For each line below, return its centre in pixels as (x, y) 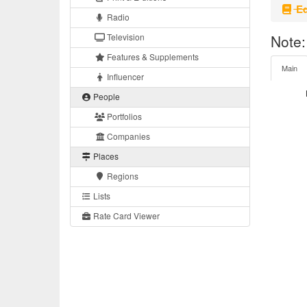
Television (125, 37)
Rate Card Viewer (125, 216)
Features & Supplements (152, 57)
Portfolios (123, 116)
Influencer (124, 77)
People (106, 97)
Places (105, 156)
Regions (122, 176)
